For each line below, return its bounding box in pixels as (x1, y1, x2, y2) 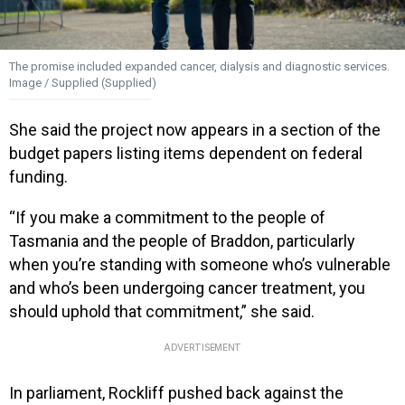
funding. (9, 166, 68, 186)
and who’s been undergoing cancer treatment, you (9, 278, 365, 297)
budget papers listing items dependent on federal (9, 143, 363, 163)
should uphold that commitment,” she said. (9, 301, 315, 321)
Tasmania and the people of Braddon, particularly (9, 231, 355, 250)
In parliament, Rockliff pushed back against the (9, 383, 344, 403)
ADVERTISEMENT (163, 342, 242, 353)
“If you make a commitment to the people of (9, 207, 325, 227)
